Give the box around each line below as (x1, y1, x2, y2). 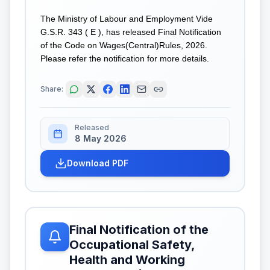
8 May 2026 (75, 133, 127, 143)
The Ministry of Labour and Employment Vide (40, 13, 213, 24)
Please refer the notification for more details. (40, 53, 209, 63)
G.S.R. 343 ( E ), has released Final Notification (40, 27, 221, 37)
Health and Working (69, 253, 185, 267)
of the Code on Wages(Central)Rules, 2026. (40, 40, 207, 50)
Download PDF (67, 158, 128, 168)
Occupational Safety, (69, 237, 195, 252)
